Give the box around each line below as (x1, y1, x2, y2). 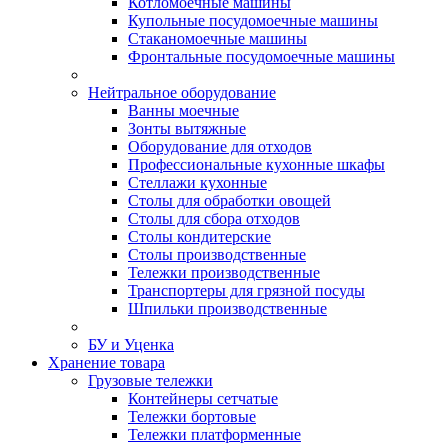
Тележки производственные (128, 264, 320, 281)
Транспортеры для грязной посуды (128, 282, 365, 299)
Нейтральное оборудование (88, 84, 276, 101)
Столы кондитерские (128, 228, 271, 245)
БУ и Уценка (88, 336, 174, 353)
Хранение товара (48, 354, 165, 371)
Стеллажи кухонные (128, 174, 267, 191)
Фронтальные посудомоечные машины (128, 48, 395, 65)
